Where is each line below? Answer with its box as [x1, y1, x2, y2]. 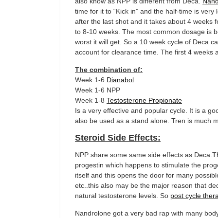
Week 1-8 [75, 96, 107, 104]
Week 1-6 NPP [75, 86, 120, 94]
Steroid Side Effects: [75, 133, 161, 143]
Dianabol [107, 76, 134, 84]
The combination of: [75, 66, 143, 73]
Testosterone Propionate [107, 96, 182, 104]
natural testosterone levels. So [75, 192, 170, 200]
